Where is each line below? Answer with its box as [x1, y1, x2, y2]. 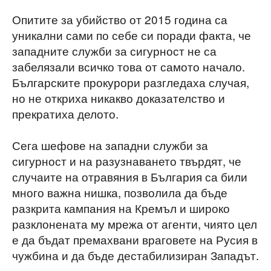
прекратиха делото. [12, 105, 119, 122]
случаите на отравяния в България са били [12, 168, 247, 185]
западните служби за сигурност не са [12, 42, 217, 59]
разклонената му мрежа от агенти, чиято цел [12, 215, 257, 232]
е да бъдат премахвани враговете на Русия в [12, 231, 258, 248]
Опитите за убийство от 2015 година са [12, 11, 227, 28]
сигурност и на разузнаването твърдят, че [12, 152, 241, 169]
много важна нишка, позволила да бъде [12, 184, 227, 201]
